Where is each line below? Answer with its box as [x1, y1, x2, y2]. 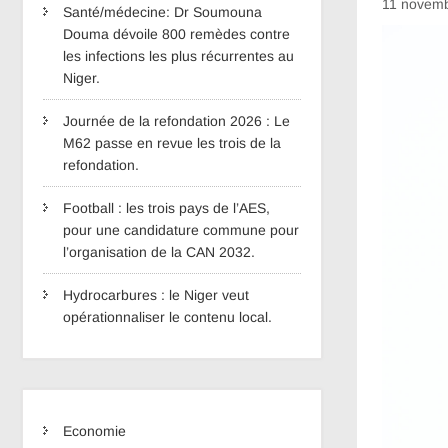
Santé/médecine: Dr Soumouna [63, 4, 262, 20]
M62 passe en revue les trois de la [63, 135, 281, 151]
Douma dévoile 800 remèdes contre [63, 26, 290, 42]
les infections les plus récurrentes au [63, 48, 294, 64]
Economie [63, 423, 126, 439]
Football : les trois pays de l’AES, [63, 200, 270, 216]
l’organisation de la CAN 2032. [63, 244, 259, 260]
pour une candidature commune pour [63, 222, 299, 238]
